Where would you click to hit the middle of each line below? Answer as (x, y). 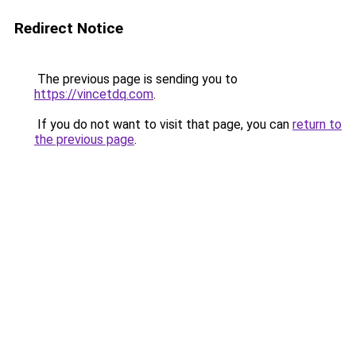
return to (317, 124)
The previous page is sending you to (136, 79)
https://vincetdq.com (94, 94)
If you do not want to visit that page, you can (163, 124)
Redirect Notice (69, 28)
